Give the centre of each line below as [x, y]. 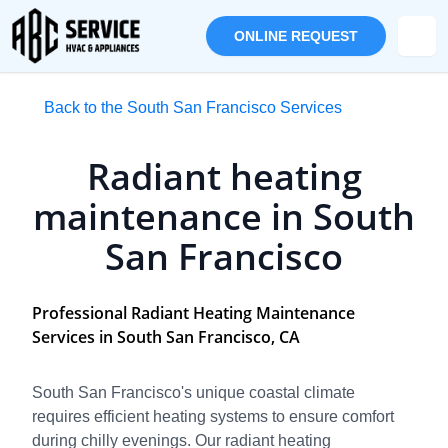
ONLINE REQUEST [296, 35]
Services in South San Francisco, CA [166, 337]
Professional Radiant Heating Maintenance [193, 313]
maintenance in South [224, 216]
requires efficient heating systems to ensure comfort [213, 416]
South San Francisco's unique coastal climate [193, 392]
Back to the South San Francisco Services [193, 107]
